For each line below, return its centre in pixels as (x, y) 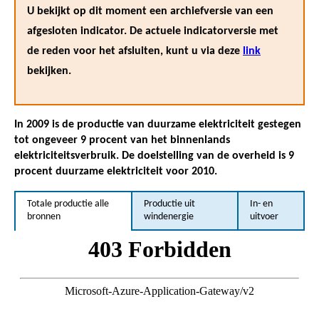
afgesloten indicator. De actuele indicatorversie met (153, 31)
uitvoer (264, 216)
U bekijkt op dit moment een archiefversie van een (150, 11)
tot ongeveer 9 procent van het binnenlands (122, 140)
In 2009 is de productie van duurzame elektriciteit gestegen (158, 124)
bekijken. (49, 71)
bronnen (44, 216)
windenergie (169, 216)
